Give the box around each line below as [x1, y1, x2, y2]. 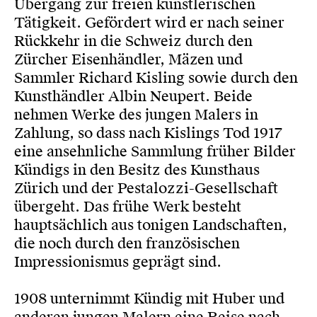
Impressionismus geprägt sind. [14, 253, 221, 271]
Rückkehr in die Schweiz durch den [14, 32, 253, 50]
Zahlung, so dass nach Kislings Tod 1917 [14, 124, 282, 142]
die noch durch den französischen [14, 234, 240, 253]
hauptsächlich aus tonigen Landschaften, [14, 216, 287, 234]
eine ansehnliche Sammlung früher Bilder [14, 142, 296, 161]
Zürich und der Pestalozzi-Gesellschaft [14, 179, 278, 197]
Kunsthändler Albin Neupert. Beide [14, 87, 253, 105]
